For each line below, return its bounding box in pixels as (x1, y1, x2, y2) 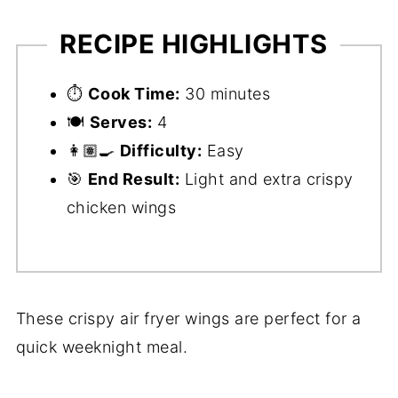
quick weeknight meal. (15, 338, 188, 357)
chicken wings (66, 198, 177, 218)
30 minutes (179, 84, 271, 104)
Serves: (89, 113, 153, 132)
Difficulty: (119, 141, 203, 161)
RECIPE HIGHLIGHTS (60, 28, 328, 60)
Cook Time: (87, 84, 180, 104)
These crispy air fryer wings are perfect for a (15, 309, 362, 329)
